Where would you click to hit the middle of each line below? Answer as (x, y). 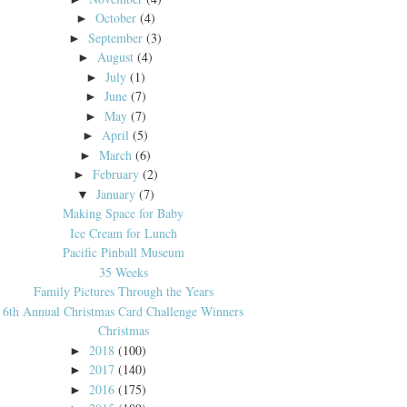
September (116, 37)
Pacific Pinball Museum (123, 253)
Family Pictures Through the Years (123, 292)
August (116, 57)
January (115, 194)
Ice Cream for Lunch (123, 233)
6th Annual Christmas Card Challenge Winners (124, 311)
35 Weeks (123, 272)
